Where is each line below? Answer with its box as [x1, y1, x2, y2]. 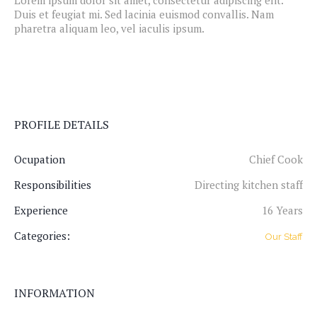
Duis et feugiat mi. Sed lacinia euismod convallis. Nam [14, 7, 274, 21]
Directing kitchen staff [195, 178, 303, 192]
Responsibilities [14, 178, 91, 192]
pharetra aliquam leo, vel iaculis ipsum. [14, 21, 204, 35]
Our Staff [265, 231, 303, 242]
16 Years [262, 203, 303, 217]
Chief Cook [249, 152, 303, 166]
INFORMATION [14, 285, 95, 301]
